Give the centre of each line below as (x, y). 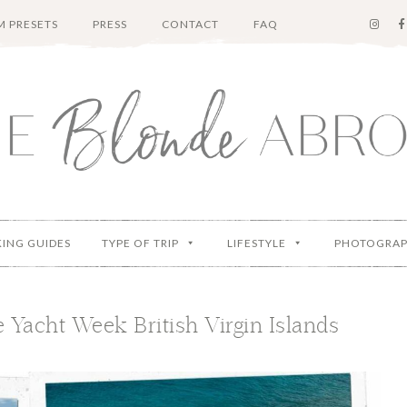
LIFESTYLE (257, 243)
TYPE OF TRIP (140, 243)
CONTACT (190, 24)
